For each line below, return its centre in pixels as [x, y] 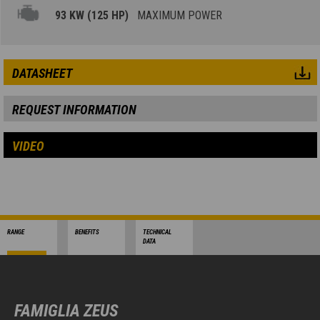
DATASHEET [42, 74]
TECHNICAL [157, 232]
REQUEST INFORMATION [74, 110]
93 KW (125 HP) [94, 16]
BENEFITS [87, 232]
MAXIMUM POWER [177, 16]
